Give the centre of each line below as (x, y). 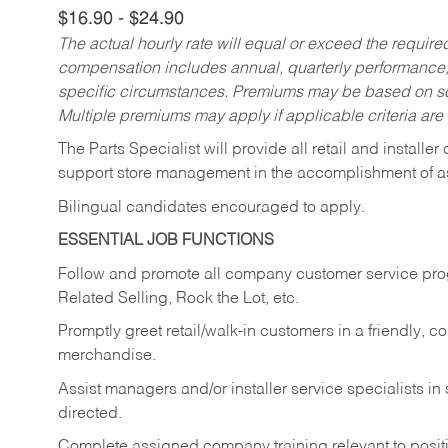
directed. (94, 413)
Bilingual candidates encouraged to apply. (211, 207)
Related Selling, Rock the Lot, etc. (178, 298)
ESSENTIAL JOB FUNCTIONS (166, 241)
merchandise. (107, 356)
